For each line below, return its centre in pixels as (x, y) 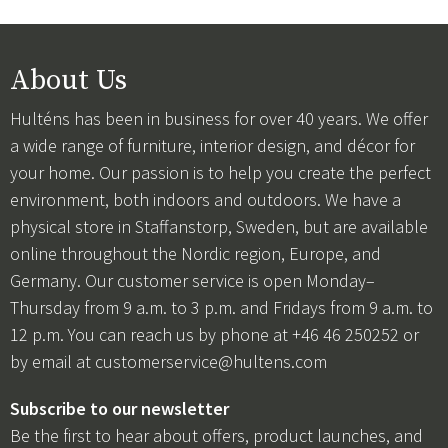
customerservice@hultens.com (211, 361)
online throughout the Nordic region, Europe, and (195, 253)
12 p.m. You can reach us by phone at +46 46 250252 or (214, 334)
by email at (52, 361)
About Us (68, 80)
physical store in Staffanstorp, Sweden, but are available (219, 226)
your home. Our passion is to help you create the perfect (220, 172)
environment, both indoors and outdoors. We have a (205, 199)
